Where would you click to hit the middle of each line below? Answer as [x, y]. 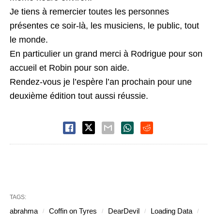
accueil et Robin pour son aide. [70, 68]
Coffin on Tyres [73, 211]
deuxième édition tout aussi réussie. [79, 96]
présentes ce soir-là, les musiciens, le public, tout [104, 26]
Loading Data [171, 211]
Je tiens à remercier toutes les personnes [89, 12]
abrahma [24, 211]
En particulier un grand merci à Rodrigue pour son [106, 54]
